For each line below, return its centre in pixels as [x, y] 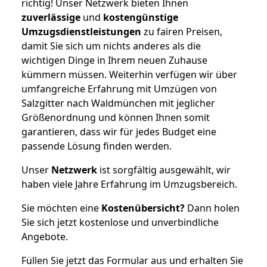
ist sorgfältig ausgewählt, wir [164, 170]
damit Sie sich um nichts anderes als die [111, 46]
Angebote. [45, 236]
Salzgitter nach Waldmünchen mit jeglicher [118, 103]
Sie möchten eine [61, 208]
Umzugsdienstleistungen [81, 31]
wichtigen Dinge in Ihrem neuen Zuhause [114, 60]
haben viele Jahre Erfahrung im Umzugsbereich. [129, 184]
